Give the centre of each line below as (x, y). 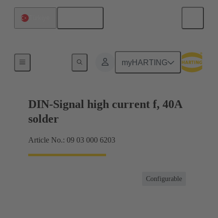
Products (50, 61)
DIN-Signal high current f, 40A (105, 104)
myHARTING (145, 62)
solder (44, 119)
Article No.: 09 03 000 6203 (72, 140)
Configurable (164, 179)
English (84, 18)
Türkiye (39, 18)
